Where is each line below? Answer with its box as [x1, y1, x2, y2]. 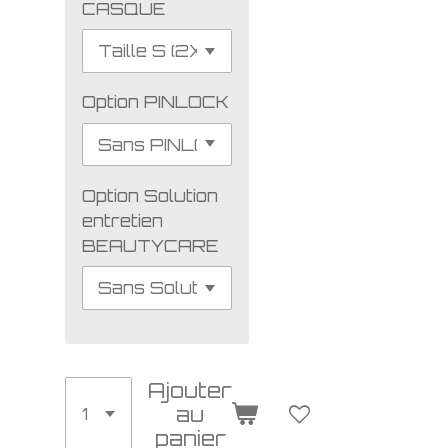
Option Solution [81, 185, 218, 207]
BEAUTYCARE [81, 235, 219, 257]
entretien [81, 210, 163, 232]
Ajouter [148, 376, 233, 403]
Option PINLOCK [81, 91, 229, 113]
